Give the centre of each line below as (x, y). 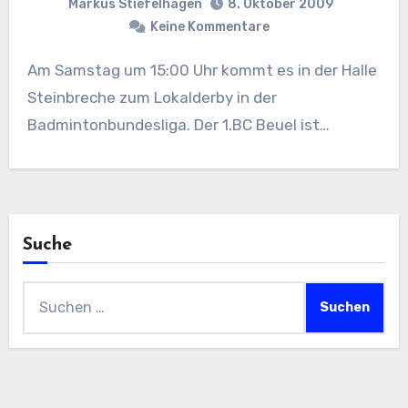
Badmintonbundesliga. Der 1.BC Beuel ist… (178, 125)
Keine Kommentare (209, 27)
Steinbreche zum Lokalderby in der (152, 97)
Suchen (48, 293)
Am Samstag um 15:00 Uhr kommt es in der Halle (32, 70)
